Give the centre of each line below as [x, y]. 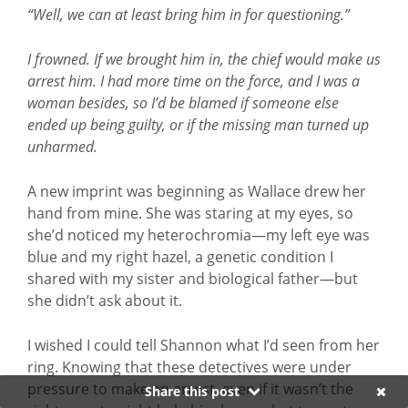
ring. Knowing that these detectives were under [189, 367]
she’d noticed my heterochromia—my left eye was [199, 235]
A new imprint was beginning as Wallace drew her [197, 191]
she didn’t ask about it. [105, 301]
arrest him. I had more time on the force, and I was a [194, 81]
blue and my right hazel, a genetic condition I [180, 257]
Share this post [194, 391]
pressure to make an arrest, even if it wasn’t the [190, 389]
